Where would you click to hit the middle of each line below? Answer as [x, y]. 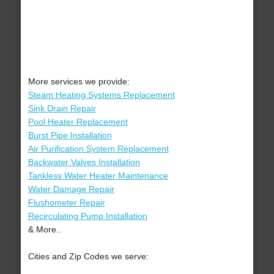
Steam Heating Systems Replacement [101, 95]
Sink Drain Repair [62, 109]
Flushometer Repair [66, 203]
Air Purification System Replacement [98, 149]
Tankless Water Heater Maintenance [98, 176]
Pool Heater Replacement [78, 122]
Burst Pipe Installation [70, 135]
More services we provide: [79, 82]
